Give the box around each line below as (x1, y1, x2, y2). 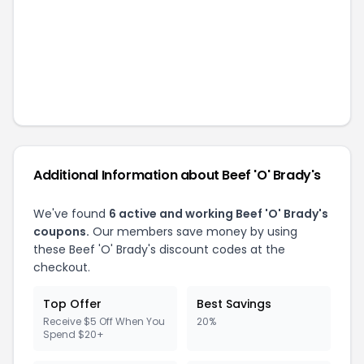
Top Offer (43, 296, 102, 312)
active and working (116, 206, 236, 222)
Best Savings (197, 296, 271, 312)
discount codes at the (156, 241, 285, 258)
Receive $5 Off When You (43, 314, 165, 328)
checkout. (33, 259, 90, 275)
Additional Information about (33, 166, 223, 184)
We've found (33, 206, 109, 222)
